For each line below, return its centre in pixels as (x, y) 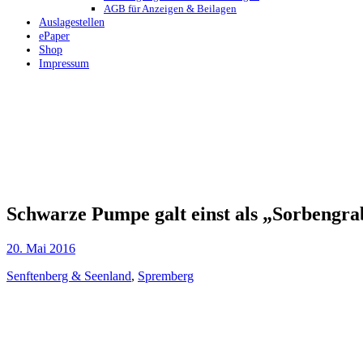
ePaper (54, 36)
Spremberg (166, 276)
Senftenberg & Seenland (69, 276)
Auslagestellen (72, 22)
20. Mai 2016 (41, 249)
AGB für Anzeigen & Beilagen (170, 9)
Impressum (64, 64)
